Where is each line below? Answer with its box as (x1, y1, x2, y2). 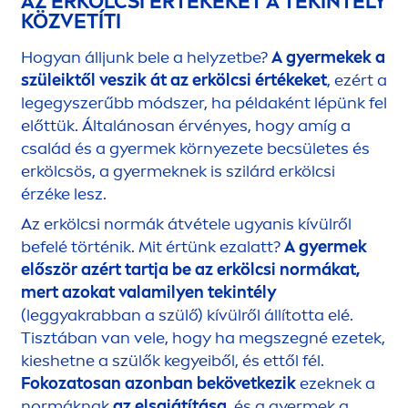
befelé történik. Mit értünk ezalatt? (21, 237, 284, 258)
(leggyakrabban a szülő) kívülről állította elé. (21, 305, 353, 326)
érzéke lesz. (21, 184, 110, 205)
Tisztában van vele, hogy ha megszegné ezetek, (21, 328, 385, 349)
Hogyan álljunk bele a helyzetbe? (21, 47, 271, 68)
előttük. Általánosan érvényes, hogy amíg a (21, 116, 351, 137)
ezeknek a (296, 373, 375, 394)
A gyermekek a (271, 47, 385, 68)
